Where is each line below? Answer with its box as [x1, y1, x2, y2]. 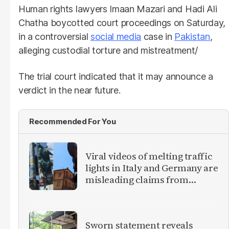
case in [141, 31, 175, 42]
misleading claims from [85, 173, 189, 187]
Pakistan [174, 31, 210, 42]
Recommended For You [29, 116, 116, 126]
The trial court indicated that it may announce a [18, 71, 213, 82]
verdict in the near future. [18, 84, 121, 96]
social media [90, 31, 142, 42]
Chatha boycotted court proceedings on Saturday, [18, 17, 225, 28]
